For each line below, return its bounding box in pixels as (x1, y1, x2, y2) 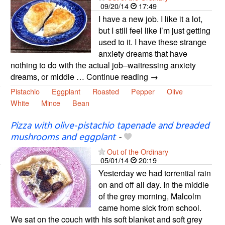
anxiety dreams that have (98, 48, 187, 60)
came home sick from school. (98, 202, 201, 214)
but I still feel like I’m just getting (98, 25, 210, 37)
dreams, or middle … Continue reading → (10, 71, 158, 83)
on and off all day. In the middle (98, 179, 209, 191)
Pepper (131, 86, 155, 97)
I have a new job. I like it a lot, (98, 13, 202, 25)
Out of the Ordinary (106, 146, 168, 157)
